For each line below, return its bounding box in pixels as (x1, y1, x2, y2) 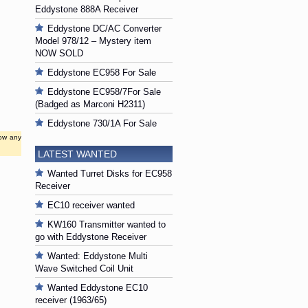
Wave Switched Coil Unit (35, 263, 133, 274)
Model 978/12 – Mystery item (35, 36, 151, 46)
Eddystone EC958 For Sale (47, 67, 156, 78)
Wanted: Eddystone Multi (47, 251, 148, 261)
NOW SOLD (35, 48, 83, 58)
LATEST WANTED (38, 148, 117, 159)
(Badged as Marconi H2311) (35, 99, 145, 109)
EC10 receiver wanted (47, 200, 135, 210)
